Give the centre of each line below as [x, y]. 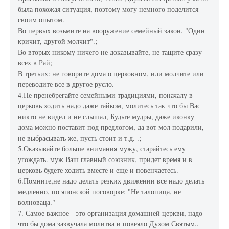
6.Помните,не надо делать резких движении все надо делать [111, 181]
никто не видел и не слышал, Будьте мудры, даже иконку [106, 117]
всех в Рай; [35, 63]
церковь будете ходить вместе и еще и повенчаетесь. [98, 170]
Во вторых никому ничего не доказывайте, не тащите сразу [110, 52]
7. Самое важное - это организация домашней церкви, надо [110, 213]
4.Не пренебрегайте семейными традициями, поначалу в [106, 95]
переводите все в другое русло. [66, 84]
